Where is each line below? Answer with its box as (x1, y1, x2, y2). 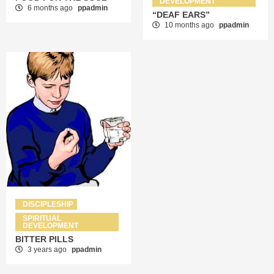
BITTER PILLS (15, 234, 73, 245)
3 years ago (26, 245, 68, 254)
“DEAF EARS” (152, 10, 210, 20)
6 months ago (26, 4, 75, 13)
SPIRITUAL (23, 214, 61, 223)
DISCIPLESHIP (23, 200, 73, 209)
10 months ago (163, 21, 216, 30)
